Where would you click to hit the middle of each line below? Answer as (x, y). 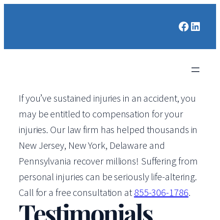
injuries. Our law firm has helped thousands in (108, 129)
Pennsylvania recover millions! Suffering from (108, 161)
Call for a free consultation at (76, 192)
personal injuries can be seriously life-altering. (108, 177)
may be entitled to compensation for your (101, 114)
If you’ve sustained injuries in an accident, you (108, 98)
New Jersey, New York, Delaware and (92, 145)
